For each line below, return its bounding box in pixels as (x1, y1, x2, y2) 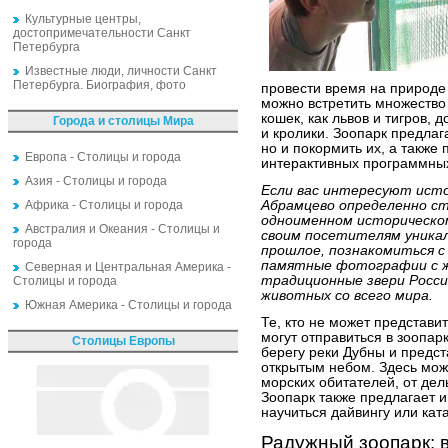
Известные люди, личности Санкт (25, 64, 217, 78)
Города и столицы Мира (52, 114, 194, 128)
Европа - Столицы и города (25, 150, 181, 164)
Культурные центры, (25, 12, 141, 26)
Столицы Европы (71, 334, 175, 348)
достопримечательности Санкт (13, 26, 191, 40)
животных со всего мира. (261, 288, 433, 304)
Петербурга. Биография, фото (13, 78, 186, 92)
